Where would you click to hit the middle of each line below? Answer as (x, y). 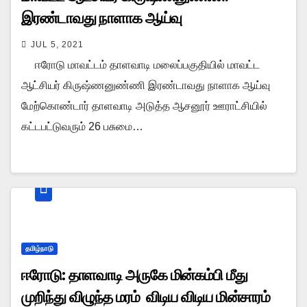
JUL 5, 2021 (57, 44)
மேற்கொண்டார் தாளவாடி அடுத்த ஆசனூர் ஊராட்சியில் (146, 106)
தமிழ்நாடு (39, 248)
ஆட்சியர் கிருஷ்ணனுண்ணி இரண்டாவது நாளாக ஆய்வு (146, 85)
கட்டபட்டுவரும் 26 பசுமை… (82, 126)
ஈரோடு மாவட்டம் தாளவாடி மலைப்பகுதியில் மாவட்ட (140, 64)
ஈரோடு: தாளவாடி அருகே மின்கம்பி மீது (134, 275)
